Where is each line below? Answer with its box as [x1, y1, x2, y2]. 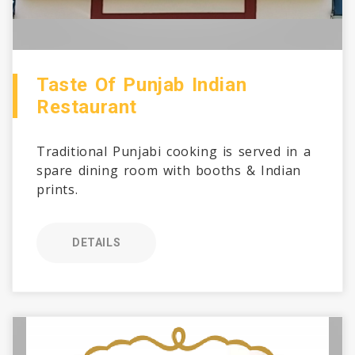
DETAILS [72, 236, 121, 249]
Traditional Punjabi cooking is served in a [36, 143, 311, 160]
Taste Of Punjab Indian [36, 74, 247, 96]
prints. [36, 181, 78, 198]
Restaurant [36, 96, 137, 118]
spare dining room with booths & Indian [36, 162, 301, 179]
